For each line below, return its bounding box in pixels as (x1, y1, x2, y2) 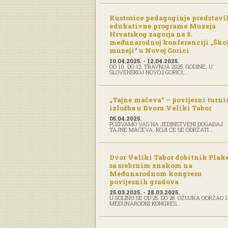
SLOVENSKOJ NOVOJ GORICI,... (109, 68, 189, 76)
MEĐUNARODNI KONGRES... (109, 199, 181, 207)
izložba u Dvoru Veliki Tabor (109, 103, 212, 112)
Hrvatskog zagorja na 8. (109, 30, 192, 39)
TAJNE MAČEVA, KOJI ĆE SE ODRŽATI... (109, 126, 213, 133)
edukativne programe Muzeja (109, 21, 216, 31)
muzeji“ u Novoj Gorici (109, 46, 189, 55)
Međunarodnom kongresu (109, 169, 202, 178)
